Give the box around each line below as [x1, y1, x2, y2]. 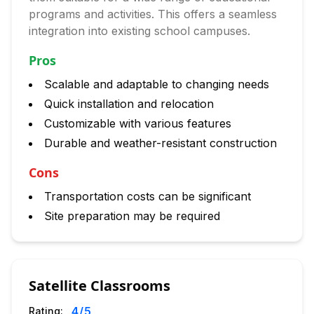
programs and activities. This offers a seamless [29, 7, 277, 21]
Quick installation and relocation [44, 97, 214, 111]
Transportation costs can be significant [44, 189, 251, 203]
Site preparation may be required [44, 209, 220, 223]
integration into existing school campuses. [29, 24, 250, 38]
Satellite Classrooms [29, 276, 170, 295]
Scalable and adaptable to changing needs [44, 77, 269, 91]
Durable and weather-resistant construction [44, 136, 277, 150]
